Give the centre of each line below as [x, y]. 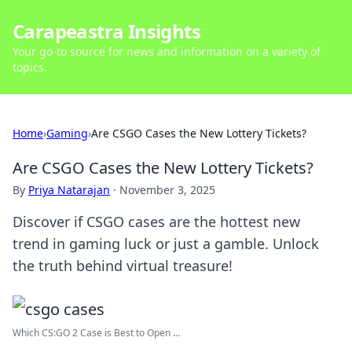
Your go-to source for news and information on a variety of [167, 51]
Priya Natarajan [69, 190]
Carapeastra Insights [106, 31]
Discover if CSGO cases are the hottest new [156, 222]
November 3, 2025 [167, 190]
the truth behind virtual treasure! [123, 266]
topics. [30, 67]
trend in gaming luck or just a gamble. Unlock [166, 244]
